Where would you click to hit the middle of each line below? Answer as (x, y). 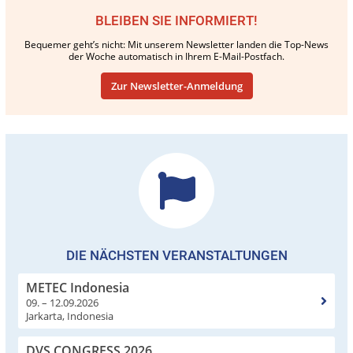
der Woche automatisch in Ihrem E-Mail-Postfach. (176, 56)
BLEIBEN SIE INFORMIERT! (176, 20)
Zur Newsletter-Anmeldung (176, 85)
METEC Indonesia (78, 287)
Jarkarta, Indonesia (70, 316)
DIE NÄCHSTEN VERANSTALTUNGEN (176, 255)
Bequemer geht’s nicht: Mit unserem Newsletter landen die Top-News (176, 44)
